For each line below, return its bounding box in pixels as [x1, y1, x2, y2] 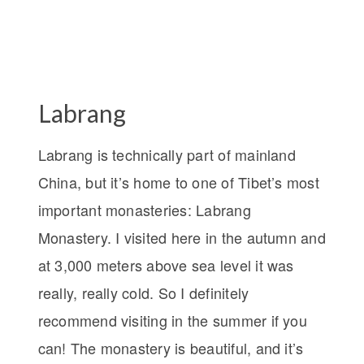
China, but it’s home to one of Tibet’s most [37, 171, 319, 193]
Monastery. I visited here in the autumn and [37, 226, 326, 248]
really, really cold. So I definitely [37, 281, 249, 303]
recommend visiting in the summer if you [37, 309, 307, 331]
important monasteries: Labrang [37, 198, 251, 220]
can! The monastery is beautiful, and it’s [37, 336, 304, 358]
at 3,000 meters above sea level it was [37, 253, 294, 275]
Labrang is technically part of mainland [37, 143, 296, 165]
